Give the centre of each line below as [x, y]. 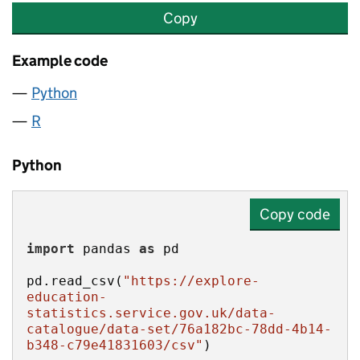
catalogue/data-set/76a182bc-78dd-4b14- [179, 329]
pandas [107, 249]
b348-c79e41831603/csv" [115, 345]
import [51, 249]
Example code [60, 61]
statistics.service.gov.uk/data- [151, 313]
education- [67, 297]
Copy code [295, 214]
